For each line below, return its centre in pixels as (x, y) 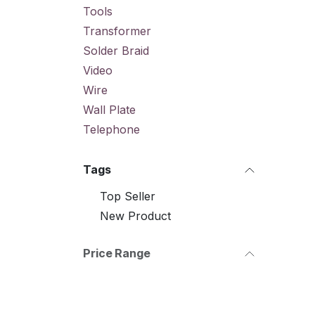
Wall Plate (109, 110)
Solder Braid (116, 51)
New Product (135, 216)
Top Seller (128, 196)
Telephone (111, 129)
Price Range (117, 253)
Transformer (117, 31)
